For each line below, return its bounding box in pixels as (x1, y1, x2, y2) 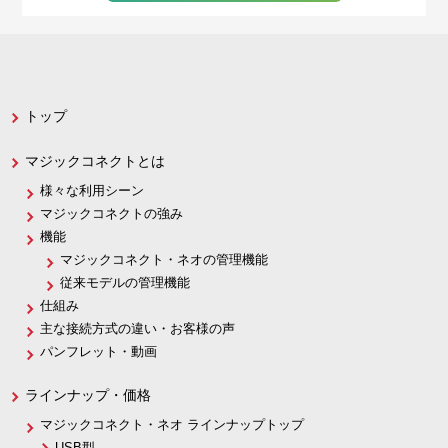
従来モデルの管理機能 (60, 275, 190, 291)
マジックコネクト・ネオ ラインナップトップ (40, 417, 304, 433)
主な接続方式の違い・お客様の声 (40, 321, 235, 337)
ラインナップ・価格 (25, 387, 151, 404)
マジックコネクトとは (25, 153, 165, 170)
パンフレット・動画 (40, 344, 157, 360)
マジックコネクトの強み (40, 206, 183, 222)
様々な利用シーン (40, 183, 144, 199)
